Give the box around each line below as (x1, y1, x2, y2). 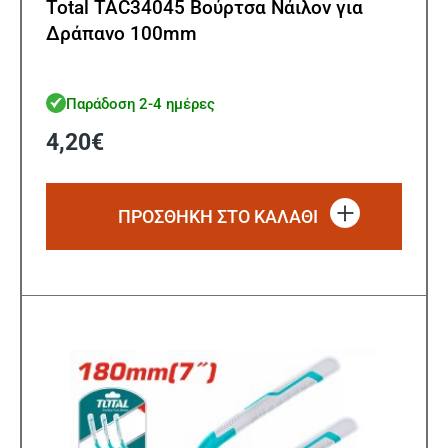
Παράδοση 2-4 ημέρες (66, 94, 215, 113)
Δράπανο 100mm (46, 22, 197, 46)
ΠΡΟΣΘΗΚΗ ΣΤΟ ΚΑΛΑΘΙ (118, 206, 318, 228)
